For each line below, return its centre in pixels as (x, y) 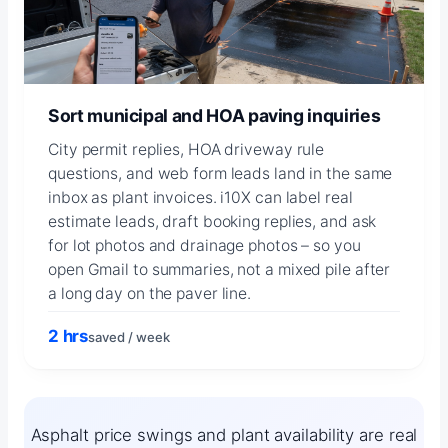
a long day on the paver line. (150, 293)
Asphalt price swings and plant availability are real (224, 435)
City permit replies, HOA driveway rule (186, 149)
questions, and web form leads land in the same (220, 173)
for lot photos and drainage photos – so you (204, 245)
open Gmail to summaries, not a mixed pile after (219, 269)
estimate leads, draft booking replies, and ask (212, 221)
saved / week (129, 336)
